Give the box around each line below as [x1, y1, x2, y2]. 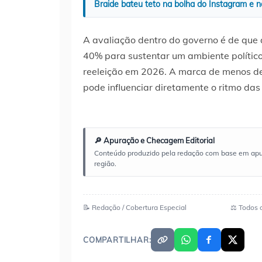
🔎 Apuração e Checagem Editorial [94, 135, 215, 145]
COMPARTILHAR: [83, 235, 151, 244]
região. [94, 158, 116, 168]
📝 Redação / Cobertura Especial [83, 202, 187, 212]
